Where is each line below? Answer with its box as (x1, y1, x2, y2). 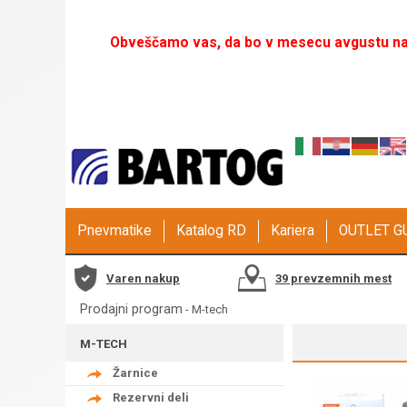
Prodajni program (80, 302, 183, 317)
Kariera (271, 223, 314, 240)
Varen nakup (106, 271, 180, 285)
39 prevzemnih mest (275, 271, 392, 285)
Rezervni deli (113, 390, 189, 404)
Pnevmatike (77, 223, 152, 240)
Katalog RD (176, 223, 246, 240)
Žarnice (113, 365, 158, 380)
